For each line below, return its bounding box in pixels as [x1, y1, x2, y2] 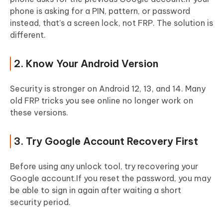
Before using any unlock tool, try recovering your [10, 161, 198, 171]
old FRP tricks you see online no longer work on [10, 95, 193, 106]
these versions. [10, 107, 68, 117]
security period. [10, 197, 71, 207]
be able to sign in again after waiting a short [10, 185, 181, 195]
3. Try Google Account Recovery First [14, 134, 198, 147]
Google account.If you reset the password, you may [10, 173, 211, 183]
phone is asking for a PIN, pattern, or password [10, 5, 190, 16]
